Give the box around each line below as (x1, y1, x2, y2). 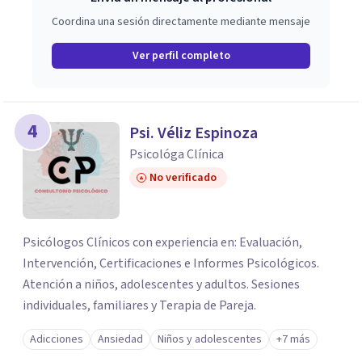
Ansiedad (98, 331, 143, 347)
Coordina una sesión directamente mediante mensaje (52, 14, 310, 30)
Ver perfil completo (132, 48, 230, 64)
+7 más (276, 331, 310, 347)
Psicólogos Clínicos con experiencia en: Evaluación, (23, 234, 302, 251)
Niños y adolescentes (158, 331, 262, 347)
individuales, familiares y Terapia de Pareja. (23, 297, 256, 314)
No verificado (149, 170, 217, 186)
